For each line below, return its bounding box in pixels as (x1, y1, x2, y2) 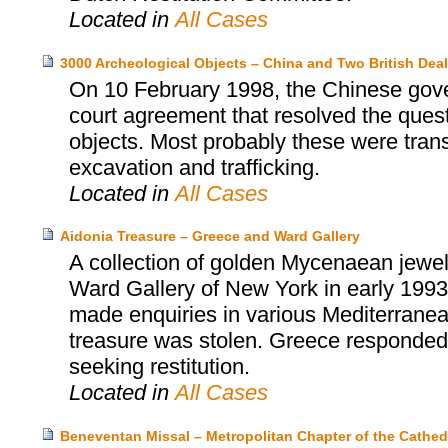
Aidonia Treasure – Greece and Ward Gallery (59, 228, 360, 245)
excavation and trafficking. (68, 154, 320, 180)
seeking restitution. (68, 354, 250, 380)
